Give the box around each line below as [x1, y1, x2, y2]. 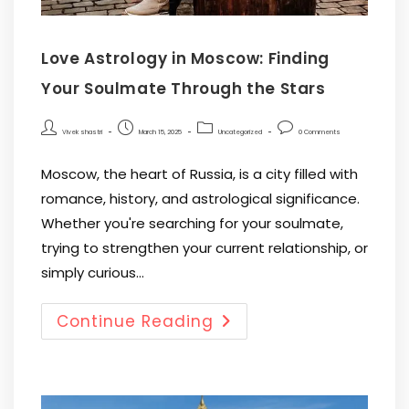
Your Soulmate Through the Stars [41, 77, 326, 100]
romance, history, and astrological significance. [41, 188, 360, 208]
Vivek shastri [62, 127, 102, 136]
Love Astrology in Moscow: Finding [41, 47, 330, 69]
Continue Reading [57, 309, 214, 332]
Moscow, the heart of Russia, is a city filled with [41, 163, 358, 184]
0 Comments [299, 127, 341, 136]
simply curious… [41, 262, 144, 282]
